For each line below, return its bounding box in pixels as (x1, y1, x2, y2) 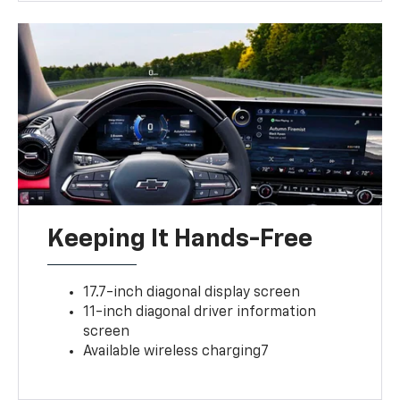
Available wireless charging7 (83, 344, 270, 359)
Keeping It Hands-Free (47, 226, 313, 252)
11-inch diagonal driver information (83, 304, 317, 320)
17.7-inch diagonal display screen (83, 285, 301, 300)
